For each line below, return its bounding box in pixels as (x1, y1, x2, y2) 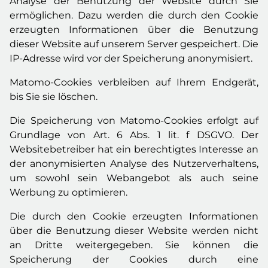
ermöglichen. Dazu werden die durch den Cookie (10, 10, 258, 21)
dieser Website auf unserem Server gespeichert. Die (10, 38, 258, 50)
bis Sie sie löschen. (10, 91, 98, 102)
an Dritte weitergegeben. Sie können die (10, 239, 258, 251)
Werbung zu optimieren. (10, 187, 127, 198)
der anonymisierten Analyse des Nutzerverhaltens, (10, 158, 258, 169)
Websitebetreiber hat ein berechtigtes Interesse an (10, 144, 258, 155)
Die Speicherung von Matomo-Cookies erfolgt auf (10, 115, 258, 126)
